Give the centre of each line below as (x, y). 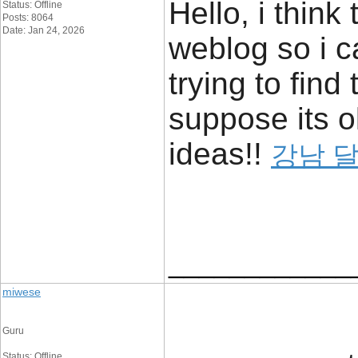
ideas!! (220, 154)
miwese (22, 292)
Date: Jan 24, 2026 (44, 30)
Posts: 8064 (28, 18)
